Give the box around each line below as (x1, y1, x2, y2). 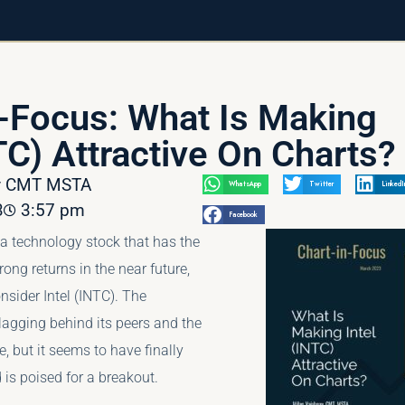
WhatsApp (229, 179, 262, 190)
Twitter (309, 179, 334, 190)
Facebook (229, 210, 259, 221)
